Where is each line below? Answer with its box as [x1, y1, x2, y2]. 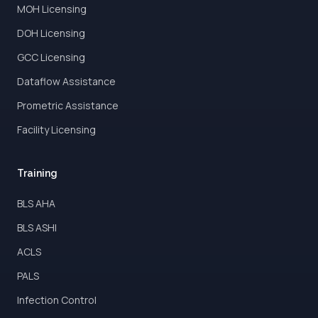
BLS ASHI [17, 221, 57, 234]
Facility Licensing [17, 123, 96, 136]
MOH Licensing [17, 2, 87, 16]
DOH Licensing [17, 26, 85, 40]
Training [17, 168, 57, 179]
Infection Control [17, 293, 97, 307]
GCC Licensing [17, 50, 85, 64]
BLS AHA [17, 197, 55, 210]
